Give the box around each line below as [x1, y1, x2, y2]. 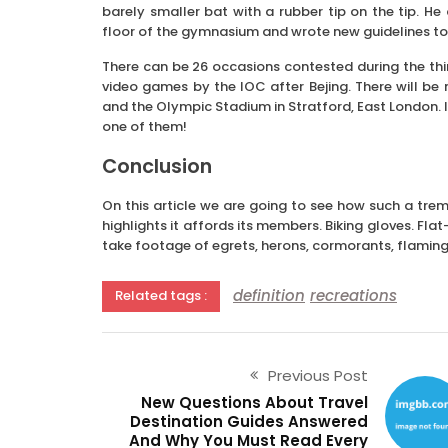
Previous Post [267, 364, 368, 386]
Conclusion [102, 152, 212, 180]
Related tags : [115, 285, 207, 305]
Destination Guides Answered [129, 410, 368, 432]
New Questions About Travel [140, 391, 368, 413]
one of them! [102, 116, 187, 136]
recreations [310, 285, 397, 307]
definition [233, 285, 305, 307]
